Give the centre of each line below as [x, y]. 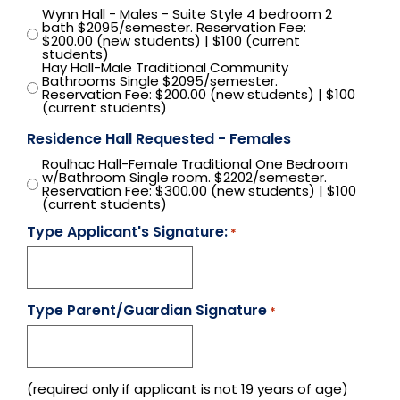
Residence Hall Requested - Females [159, 139]
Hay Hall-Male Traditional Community [165, 68]
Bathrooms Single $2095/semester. [160, 81]
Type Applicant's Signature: [127, 232]
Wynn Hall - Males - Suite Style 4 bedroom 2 [187, 14]
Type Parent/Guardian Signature [147, 311]
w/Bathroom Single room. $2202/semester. [128, 178]
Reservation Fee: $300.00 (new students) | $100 [199, 191]
